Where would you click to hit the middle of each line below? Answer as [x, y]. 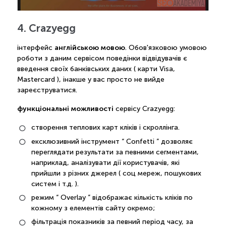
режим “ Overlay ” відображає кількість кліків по [112, 198]
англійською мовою [90, 48]
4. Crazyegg [46, 28]
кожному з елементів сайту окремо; [93, 208]
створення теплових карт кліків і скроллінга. [106, 128]
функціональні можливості [65, 109]
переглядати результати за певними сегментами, [115, 152]
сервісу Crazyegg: [144, 109]
